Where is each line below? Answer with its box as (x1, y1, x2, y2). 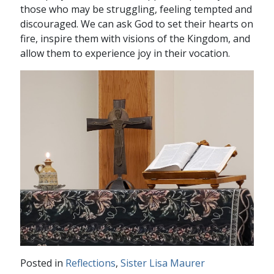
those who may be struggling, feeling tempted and (20, 2, 252, 16)
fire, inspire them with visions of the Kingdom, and (20, 32, 250, 45)
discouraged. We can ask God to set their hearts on (20, 17, 253, 31)
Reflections (65, 256, 116, 270)
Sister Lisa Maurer (120, 256, 205, 270)
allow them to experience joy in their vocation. (20, 46, 230, 60)
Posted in (20, 256, 65, 270)
